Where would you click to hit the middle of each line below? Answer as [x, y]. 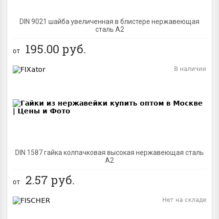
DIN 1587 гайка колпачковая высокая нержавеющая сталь [109, 152]
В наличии [190, 69]
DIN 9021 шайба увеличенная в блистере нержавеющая [109, 21]
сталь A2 [109, 29]
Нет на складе [184, 200]
